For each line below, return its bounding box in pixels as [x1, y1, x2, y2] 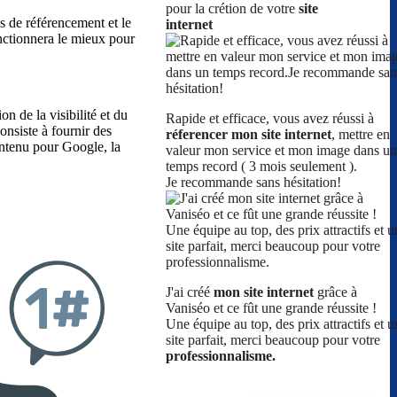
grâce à [314, 284, 357, 300]
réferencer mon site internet [166, 127, 331, 143]
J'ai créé [166, 284, 214, 300]
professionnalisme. [166, 348, 276, 364]
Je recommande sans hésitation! [166, 175, 341, 191]
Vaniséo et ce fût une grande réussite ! [166, 300, 377, 316]
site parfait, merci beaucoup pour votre [166, 332, 380, 348]
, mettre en [331, 127, 390, 143]
